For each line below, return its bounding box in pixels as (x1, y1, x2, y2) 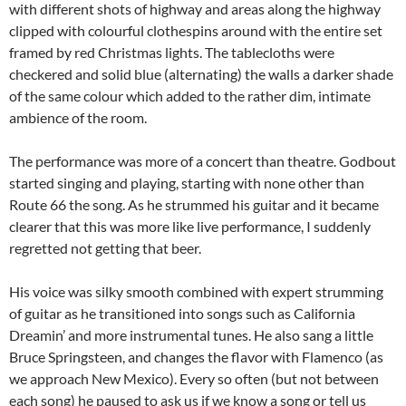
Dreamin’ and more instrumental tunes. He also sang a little (9, 326, 373, 343)
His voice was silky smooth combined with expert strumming (9, 283, 383, 300)
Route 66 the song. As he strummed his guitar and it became (9, 196, 379, 213)
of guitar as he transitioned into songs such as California (9, 304, 355, 322)
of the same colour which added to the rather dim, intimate (9, 87, 371, 104)
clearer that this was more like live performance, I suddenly (9, 217, 371, 235)
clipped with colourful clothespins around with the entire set (9, 22, 382, 39)
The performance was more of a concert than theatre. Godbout (9, 152, 396, 169)
